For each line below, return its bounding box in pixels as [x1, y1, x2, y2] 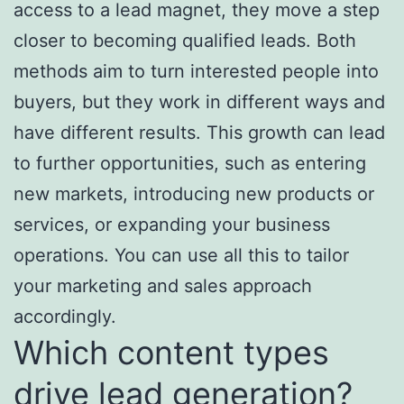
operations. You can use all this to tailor [14, 243, 349, 266]
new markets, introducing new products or [14, 182, 374, 205]
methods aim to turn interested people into [14, 60, 379, 82]
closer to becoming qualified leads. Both [14, 29, 356, 51]
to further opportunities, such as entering [14, 151, 366, 174]
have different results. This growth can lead [14, 121, 385, 143]
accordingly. [14, 305, 116, 327]
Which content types [14, 332, 329, 372]
